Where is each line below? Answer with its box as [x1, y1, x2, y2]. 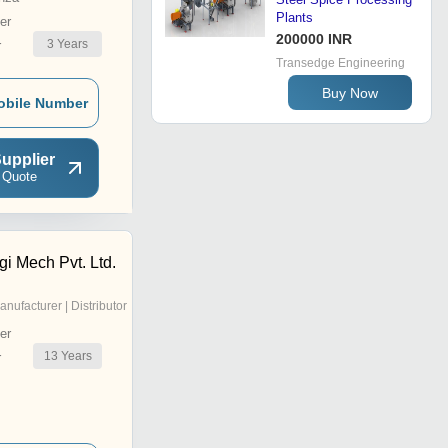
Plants [276, 10, 313, 26]
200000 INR [276, 31, 352, 48]
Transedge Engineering [276, 56, 405, 71]
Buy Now [322, 84, 378, 101]
